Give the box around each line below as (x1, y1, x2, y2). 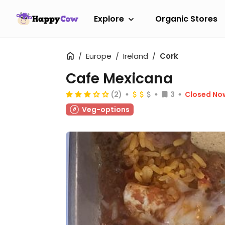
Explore (94, 13, 124, 25)
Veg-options (82, 104, 130, 115)
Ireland (123, 51, 148, 61)
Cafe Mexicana (66, 69, 173, 88)
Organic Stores (155, 13, 217, 25)
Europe (86, 51, 111, 61)
